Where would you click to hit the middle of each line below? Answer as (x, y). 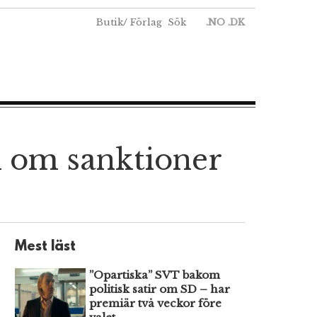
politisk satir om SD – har (160, 289)
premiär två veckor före (155, 303)
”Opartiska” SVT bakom (155, 275)
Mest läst (45, 247)
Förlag (146, 22)
